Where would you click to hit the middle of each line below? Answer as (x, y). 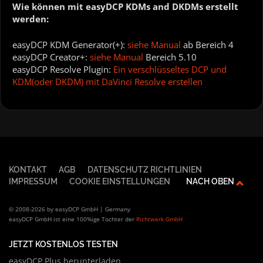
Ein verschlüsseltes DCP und (170, 69)
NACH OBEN (211, 181)
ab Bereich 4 (207, 44)
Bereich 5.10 (170, 57)
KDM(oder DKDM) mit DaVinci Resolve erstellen (107, 81)
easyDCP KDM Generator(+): (70, 44)
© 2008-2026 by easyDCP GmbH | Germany (70, 209)
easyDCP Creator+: (51, 57)
